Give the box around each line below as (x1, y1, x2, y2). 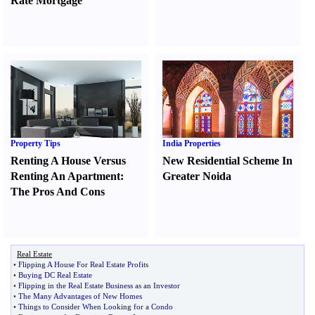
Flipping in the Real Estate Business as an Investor (18, 281, 180, 290)
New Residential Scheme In (162, 155, 293, 167)
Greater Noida (162, 170, 232, 182)
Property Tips (11, 139, 60, 148)
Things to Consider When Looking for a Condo (18, 302, 173, 311)
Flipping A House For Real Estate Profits (18, 260, 148, 269)
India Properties (162, 139, 221, 148)
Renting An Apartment (11, 170, 120, 182)
